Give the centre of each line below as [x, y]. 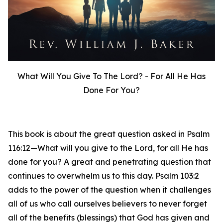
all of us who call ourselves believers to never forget [108, 203]
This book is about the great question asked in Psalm [109, 134]
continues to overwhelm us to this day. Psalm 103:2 [104, 175]
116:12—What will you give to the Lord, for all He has [108, 148]
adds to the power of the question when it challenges [110, 189]
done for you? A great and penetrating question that [110, 162]
